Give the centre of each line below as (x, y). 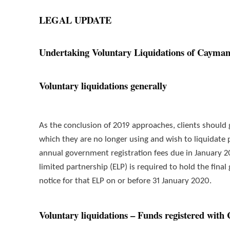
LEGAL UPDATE (75, 20)
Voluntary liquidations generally (103, 86)
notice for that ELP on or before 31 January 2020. (126, 181)
